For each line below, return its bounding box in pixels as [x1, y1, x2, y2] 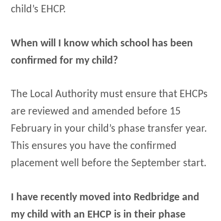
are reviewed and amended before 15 [11, 106, 181, 118]
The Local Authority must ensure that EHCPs [11, 89, 208, 101]
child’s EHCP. [11, 4, 67, 16]
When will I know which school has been [11, 37, 193, 49]
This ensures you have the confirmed [11, 141, 177, 152]
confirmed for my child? [11, 55, 118, 67]
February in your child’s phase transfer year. [11, 123, 208, 135]
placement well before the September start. [11, 158, 207, 170]
